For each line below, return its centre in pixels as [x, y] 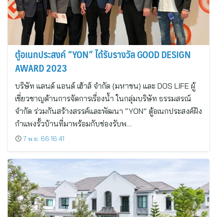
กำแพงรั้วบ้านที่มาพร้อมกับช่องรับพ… [73, 124]
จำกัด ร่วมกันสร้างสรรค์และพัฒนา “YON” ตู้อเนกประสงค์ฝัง [108, 111]
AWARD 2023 [41, 68]
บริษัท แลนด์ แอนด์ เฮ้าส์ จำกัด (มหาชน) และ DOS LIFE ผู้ [105, 86]
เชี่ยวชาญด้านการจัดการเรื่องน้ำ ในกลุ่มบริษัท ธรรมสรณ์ [103, 98]
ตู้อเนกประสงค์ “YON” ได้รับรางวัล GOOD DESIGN [103, 54]
